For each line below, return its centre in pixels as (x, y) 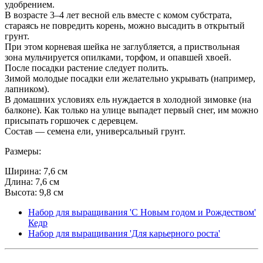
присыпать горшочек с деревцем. (71, 120)
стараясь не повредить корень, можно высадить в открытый (125, 25)
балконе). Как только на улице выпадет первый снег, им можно (131, 110)
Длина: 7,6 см (32, 181)
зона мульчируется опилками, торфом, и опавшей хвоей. (118, 57)
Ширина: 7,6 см (36, 171)
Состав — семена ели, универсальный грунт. (95, 131)
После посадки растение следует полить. (87, 68)
